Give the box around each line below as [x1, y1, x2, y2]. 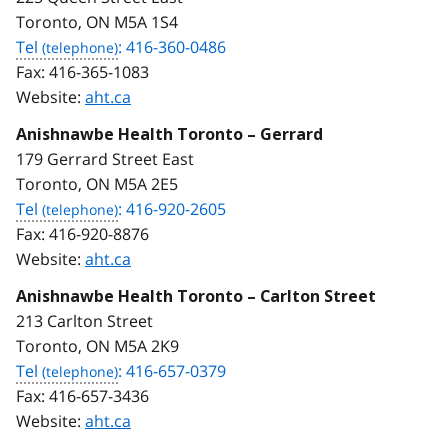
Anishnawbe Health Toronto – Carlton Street [16, 286, 376, 306]
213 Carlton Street [16, 309, 153, 332]
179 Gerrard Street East [16, 147, 194, 170]
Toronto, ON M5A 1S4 [16, 10, 178, 33]
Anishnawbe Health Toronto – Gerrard [16, 124, 323, 144]
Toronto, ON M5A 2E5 [16, 172, 178, 195]
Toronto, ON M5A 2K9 [16, 334, 179, 357]
